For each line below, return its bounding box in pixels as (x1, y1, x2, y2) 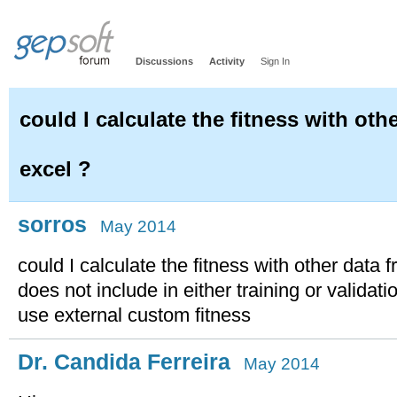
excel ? (19, 158, 91, 181)
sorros (18, 212, 87, 237)
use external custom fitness (18, 304, 251, 326)
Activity (209, 56, 245, 66)
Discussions (136, 56, 193, 66)
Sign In (261, 56, 290, 66)
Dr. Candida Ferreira (18, 349, 230, 374)
